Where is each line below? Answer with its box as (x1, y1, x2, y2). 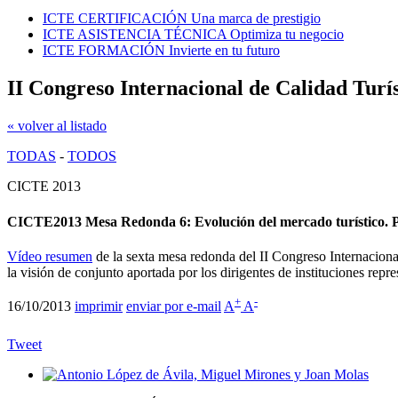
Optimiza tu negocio (230, 27, 344, 43)
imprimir (75, 298, 123, 314)
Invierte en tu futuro (169, 43, 280, 59)
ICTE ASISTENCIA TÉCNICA (43, 27, 227, 43)
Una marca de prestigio (191, 11, 321, 27)
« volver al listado (7, 118, 107, 134)
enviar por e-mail (126, 298, 221, 314)
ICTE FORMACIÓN (43, 43, 165, 59)
